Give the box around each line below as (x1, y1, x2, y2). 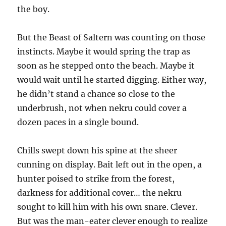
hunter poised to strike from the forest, (17, 174, 175, 184)
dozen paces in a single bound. (17, 117, 139, 128)
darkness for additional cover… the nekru (17, 188, 182, 198)
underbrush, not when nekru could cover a (17, 103, 187, 114)
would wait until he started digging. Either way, (17, 75, 207, 85)
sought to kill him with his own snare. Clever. (17, 202, 198, 212)
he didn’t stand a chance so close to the (17, 89, 176, 99)
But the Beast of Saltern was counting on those (17, 32, 206, 43)
